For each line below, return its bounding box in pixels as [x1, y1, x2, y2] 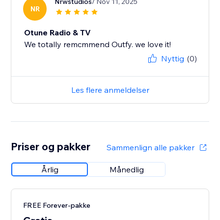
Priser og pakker [11, 140, 91, 153]
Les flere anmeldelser [71, 85, 149, 95]
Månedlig [110, 165, 144, 175]
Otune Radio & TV [24, 27, 91, 38]
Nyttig [161, 54, 184, 64]
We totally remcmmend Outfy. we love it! [24, 39, 171, 50]
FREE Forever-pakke [23, 201, 91, 210]
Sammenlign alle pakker [106, 142, 194, 153]
